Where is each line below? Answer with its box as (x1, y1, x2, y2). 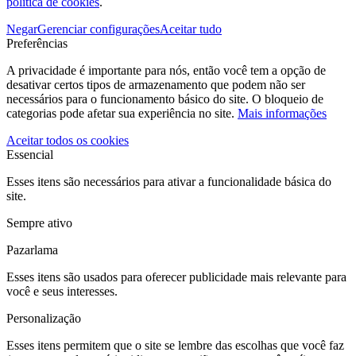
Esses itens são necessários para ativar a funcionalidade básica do (6, 175, 331, 188)
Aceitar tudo (160, 22, 222, 36)
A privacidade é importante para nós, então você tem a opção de (6, 64, 326, 77)
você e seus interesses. (6, 284, 118, 298)
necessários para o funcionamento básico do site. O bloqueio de (6, 92, 323, 106)
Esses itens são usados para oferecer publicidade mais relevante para (6, 270, 346, 284)
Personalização (6, 311, 81, 325)
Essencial (6, 148, 53, 161)
